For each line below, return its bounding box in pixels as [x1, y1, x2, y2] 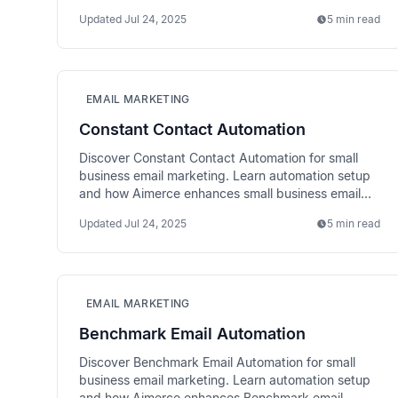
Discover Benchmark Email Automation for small [79, 354, 355, 370]
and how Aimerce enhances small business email [79, 186, 361, 201]
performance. [79, 203, 157, 219]
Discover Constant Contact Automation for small [79, 150, 358, 165]
